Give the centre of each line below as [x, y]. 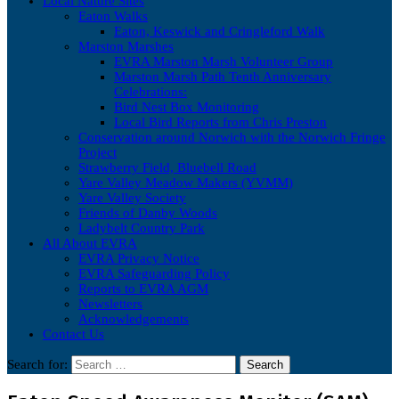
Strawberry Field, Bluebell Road [167, 167]
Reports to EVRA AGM [143, 288]
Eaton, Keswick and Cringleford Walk [220, 31]
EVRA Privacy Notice [139, 258]
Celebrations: [151, 91]
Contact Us [73, 334]
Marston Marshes [126, 46]
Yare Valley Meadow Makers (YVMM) [186, 182]
